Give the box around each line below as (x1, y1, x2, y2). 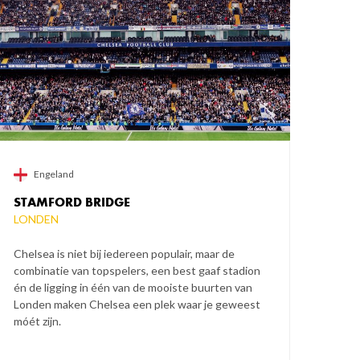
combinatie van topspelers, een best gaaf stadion (14, 264, 261, 278)
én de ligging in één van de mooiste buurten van (14, 280, 253, 295)
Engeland (34, 168, 75, 181)
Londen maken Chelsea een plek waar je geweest (14, 297, 261, 312)
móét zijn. (14, 314, 62, 329)
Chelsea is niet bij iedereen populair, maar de (14, 247, 235, 261)
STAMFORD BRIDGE (14, 194, 131, 211)
